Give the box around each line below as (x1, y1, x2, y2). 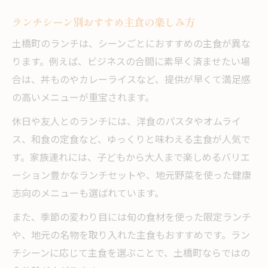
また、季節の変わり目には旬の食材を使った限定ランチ (12, 210, 251, 227)
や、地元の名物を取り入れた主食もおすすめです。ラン (12, 228, 250, 245)
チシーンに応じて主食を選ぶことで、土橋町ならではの (12, 246, 250, 263)
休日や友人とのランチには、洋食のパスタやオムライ (12, 114, 241, 131)
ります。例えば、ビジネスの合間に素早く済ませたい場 (12, 54, 250, 71)
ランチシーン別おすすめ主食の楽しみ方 (12, 14, 195, 30)
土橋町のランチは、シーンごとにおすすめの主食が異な (12, 36, 251, 53)
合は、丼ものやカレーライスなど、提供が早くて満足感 (12, 72, 251, 89)
